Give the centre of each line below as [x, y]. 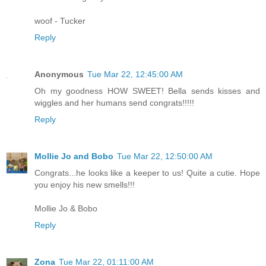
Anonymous [59, 75]
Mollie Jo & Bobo [66, 209]
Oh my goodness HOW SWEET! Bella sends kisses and [147, 91]
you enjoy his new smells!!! [85, 185]
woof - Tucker [60, 21]
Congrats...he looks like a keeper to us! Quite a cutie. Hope [147, 173]
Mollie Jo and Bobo [74, 156]
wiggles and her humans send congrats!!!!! [114, 103]
